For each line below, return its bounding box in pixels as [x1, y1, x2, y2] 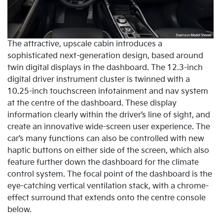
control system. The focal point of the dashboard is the [7, 169, 212, 179]
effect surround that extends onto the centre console [7, 193, 206, 203]
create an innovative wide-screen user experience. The [7, 122, 210, 132]
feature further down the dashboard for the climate [7, 157, 199, 167]
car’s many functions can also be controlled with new [7, 134, 204, 144]
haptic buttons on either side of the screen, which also [7, 146, 209, 155]
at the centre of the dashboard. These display [7, 98, 177, 108]
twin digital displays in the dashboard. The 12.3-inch [7, 63, 203, 73]
